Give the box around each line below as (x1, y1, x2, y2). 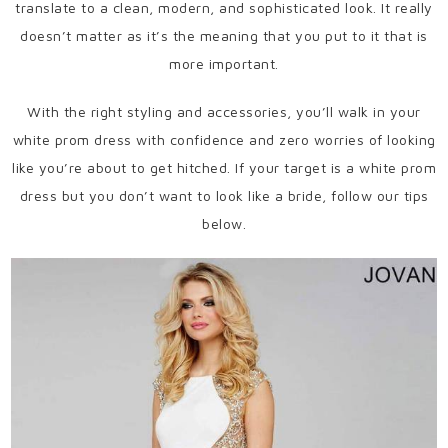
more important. (169, 55, 279, 72)
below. (202, 215, 246, 232)
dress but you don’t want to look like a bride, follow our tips (19, 187, 429, 204)
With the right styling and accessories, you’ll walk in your (27, 103, 421, 120)
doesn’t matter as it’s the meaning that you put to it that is (20, 27, 428, 44)
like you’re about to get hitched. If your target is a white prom (12, 159, 436, 176)
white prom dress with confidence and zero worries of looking (12, 131, 436, 148)
